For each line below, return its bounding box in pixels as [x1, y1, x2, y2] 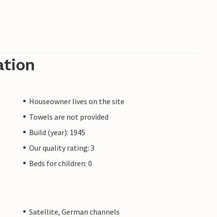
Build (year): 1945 [29, 127, 85, 137]
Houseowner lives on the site [29, 96, 124, 106]
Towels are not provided [29, 111, 108, 122]
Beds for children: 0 [29, 158, 92, 168]
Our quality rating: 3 [29, 142, 94, 153]
